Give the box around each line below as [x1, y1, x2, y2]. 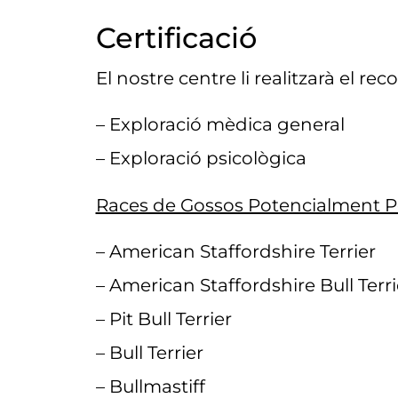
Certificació [95, 20, 257, 55]
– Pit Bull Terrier [95, 308, 232, 330]
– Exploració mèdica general [95, 114, 345, 136]
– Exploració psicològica [95, 147, 306, 170]
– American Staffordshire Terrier [95, 241, 376, 263]
